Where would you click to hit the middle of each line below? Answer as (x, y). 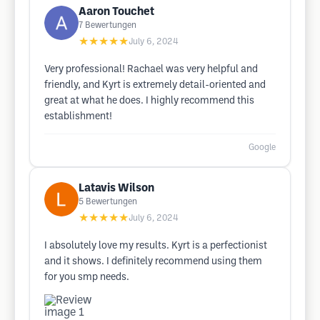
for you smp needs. (87, 277)
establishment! (78, 117)
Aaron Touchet (116, 12)
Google (262, 147)
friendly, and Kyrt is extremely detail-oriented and (155, 85)
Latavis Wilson (116, 188)
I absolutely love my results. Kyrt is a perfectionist (156, 246)
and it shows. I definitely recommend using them (153, 262)
